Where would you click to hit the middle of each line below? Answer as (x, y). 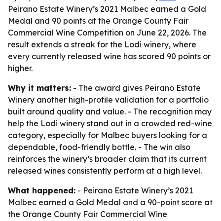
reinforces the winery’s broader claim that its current (107, 159)
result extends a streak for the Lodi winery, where (102, 44)
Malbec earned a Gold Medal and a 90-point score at (110, 202)
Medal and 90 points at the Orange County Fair (98, 21)
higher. (20, 68)
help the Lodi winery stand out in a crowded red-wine (110, 123)
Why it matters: (39, 88)
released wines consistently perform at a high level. (105, 171)
